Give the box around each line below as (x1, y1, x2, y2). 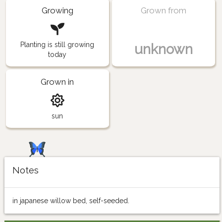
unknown (134, 41, 193, 58)
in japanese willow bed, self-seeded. (12, 196, 129, 205)
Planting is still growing (20, 41, 95, 49)
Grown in (41, 77, 74, 87)
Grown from (140, 5, 186, 16)
